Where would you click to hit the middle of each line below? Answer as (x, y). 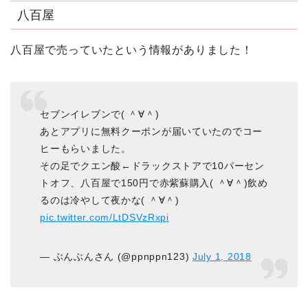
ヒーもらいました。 (86, 148)
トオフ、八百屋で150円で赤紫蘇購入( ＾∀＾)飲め (154, 183)
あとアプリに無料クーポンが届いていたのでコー (152, 131)
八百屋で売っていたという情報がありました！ (132, 50)
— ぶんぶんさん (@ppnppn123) (117, 256)
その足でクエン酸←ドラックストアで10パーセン (152, 165)
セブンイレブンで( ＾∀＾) (100, 114)
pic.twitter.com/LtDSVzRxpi (104, 217)
